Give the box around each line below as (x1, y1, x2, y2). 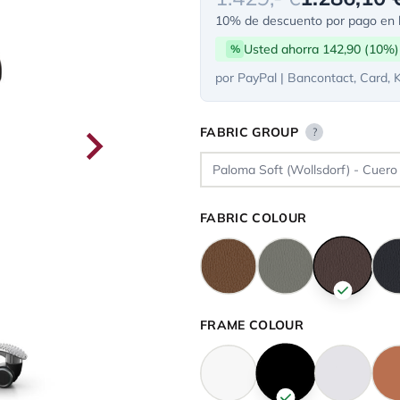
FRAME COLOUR (200, 317, 304, 333)
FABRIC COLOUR (200, 210, 307, 226)
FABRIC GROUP (200, 124, 299, 140)
